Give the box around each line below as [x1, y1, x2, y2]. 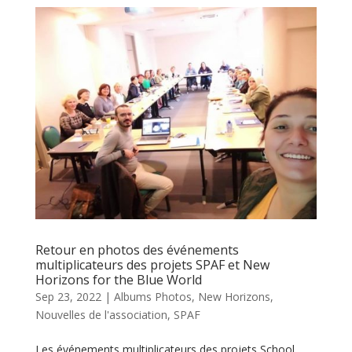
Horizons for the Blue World [35, 270, 202, 288]
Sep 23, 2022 [35, 288, 101, 304]
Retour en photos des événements [35, 240, 239, 258]
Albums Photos [113, 288, 192, 304]
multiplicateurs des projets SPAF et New [35, 255, 269, 273]
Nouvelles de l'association [35, 306, 167, 322]
